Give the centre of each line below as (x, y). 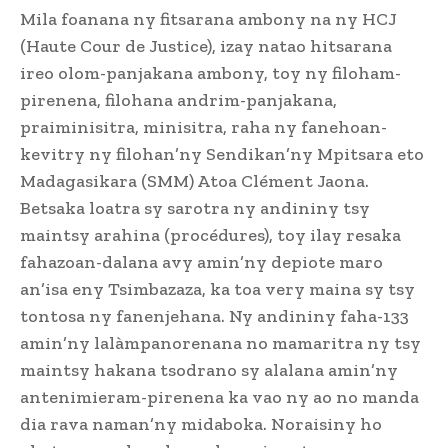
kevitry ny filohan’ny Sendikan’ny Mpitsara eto (222, 153)
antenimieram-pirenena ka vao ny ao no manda (219, 396)
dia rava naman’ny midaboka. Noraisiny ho (201, 423)
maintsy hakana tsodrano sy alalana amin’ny (209, 369)
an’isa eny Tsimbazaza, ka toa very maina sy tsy (217, 288)
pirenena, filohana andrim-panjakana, (178, 99)
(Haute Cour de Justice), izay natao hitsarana (206, 45)
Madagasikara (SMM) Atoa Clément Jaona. (194, 180)
